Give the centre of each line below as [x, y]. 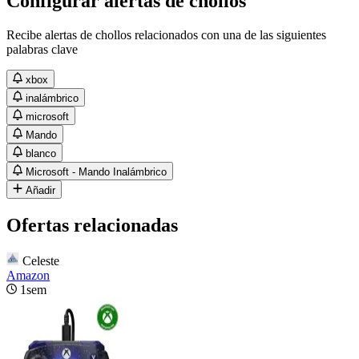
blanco [41, 153]
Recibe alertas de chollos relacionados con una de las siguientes [166, 34]
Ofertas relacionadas [92, 225]
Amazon [28, 275]
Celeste [41, 260]
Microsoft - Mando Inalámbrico [97, 171]
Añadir [41, 190]
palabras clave [42, 49]
